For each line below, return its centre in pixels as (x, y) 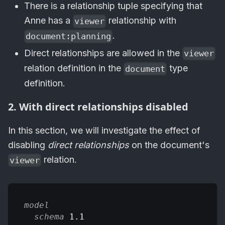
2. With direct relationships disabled (98, 106)
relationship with (141, 21)
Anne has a (48, 21)
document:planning (69, 36)
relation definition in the (74, 68)
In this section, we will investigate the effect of (104, 130)
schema (49, 216)
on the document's (169, 145)
